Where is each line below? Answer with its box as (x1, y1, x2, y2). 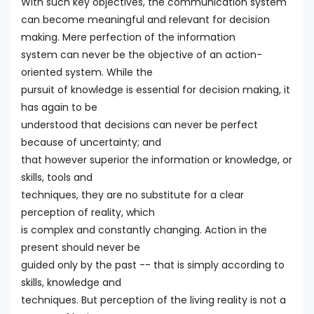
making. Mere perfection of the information (21, 29, 235, 44)
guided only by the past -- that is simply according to (21, 257, 285, 272)
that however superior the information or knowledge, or (21, 152, 292, 167)
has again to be (21, 100, 97, 114)
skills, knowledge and (21, 275, 121, 289)
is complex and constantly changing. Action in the (21, 222, 267, 237)
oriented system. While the (21, 64, 153, 79)
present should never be (21, 240, 140, 254)
